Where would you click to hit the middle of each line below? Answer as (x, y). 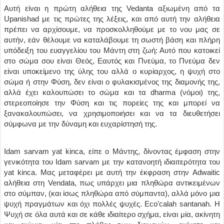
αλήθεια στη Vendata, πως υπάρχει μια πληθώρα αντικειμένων (112, 183)
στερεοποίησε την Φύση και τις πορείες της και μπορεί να (112, 103)
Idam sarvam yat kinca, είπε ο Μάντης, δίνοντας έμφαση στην (112, 151)
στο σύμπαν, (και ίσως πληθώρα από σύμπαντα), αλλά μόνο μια (112, 193)
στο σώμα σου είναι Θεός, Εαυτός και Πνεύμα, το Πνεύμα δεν (112, 61)
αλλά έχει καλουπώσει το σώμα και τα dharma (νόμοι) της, (112, 92)
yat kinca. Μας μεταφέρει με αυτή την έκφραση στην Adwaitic (112, 172)
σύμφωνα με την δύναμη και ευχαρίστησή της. (81, 124)
